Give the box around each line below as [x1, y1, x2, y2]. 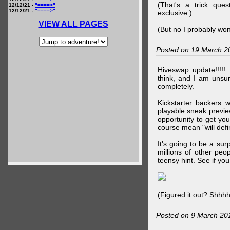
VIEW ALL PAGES [38, 20, 108, 28]
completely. [157, 82, 194, 90]
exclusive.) [157, 9, 192, 17]
